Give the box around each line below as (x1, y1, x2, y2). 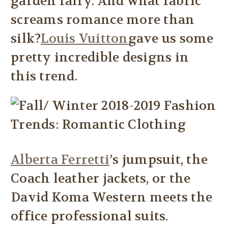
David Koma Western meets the (11, 189, 212, 206)
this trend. (11, 68, 77, 85)
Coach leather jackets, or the (11, 170, 191, 187)
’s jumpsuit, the (109, 152, 208, 168)
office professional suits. (11, 208, 168, 225)
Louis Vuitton (41, 31, 128, 47)
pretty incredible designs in (11, 49, 189, 66)
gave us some (128, 31, 214, 47)
